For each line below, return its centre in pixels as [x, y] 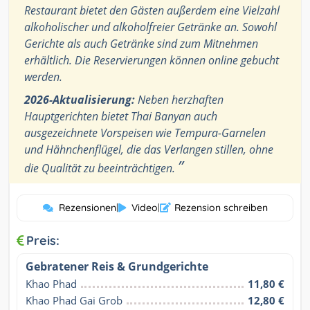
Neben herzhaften [179, 100]
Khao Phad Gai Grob [74, 301]
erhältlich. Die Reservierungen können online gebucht [152, 61]
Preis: [43, 241]
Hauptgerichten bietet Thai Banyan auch [121, 117]
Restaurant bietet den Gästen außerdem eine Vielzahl [152, 11]
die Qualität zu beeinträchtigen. [101, 168]
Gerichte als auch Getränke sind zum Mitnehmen [141, 44]
